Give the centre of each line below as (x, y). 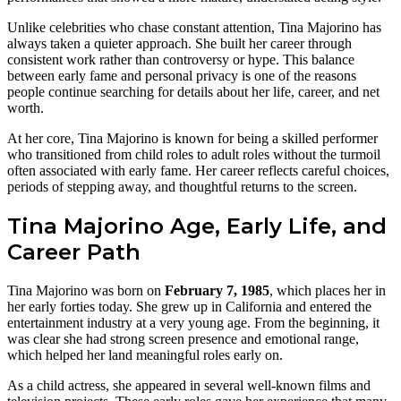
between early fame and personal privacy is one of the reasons (182, 75)
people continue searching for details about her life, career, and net (193, 91)
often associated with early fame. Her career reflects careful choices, (198, 170)
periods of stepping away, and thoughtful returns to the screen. (182, 186)
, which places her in (328, 290)
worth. (26, 107)
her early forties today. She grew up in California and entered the (189, 306)
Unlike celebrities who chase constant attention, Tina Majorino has (194, 27)
